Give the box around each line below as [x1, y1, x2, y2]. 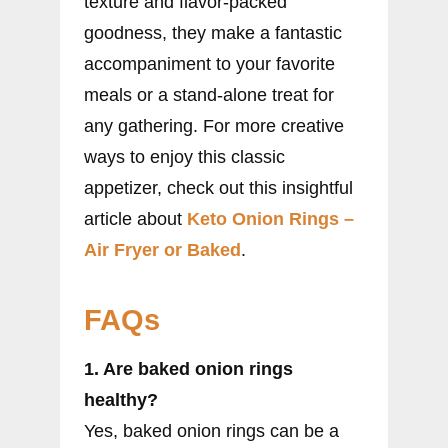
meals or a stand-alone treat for [84, 84, 334, 105]
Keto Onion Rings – [187, 208, 354, 229]
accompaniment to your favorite [84, 53, 335, 74]
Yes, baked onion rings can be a [84, 420, 339, 441]
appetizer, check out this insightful [84, 177, 353, 198]
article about [84, 208, 187, 229]
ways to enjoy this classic [84, 146, 285, 167]
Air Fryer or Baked [84, 239, 241, 260]
